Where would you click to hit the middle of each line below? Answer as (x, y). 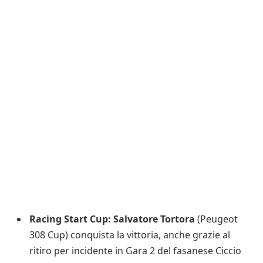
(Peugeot (216, 219)
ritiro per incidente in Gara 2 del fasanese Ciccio (135, 251)
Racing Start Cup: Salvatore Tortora (112, 219)
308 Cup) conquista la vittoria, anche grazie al (130, 235)
